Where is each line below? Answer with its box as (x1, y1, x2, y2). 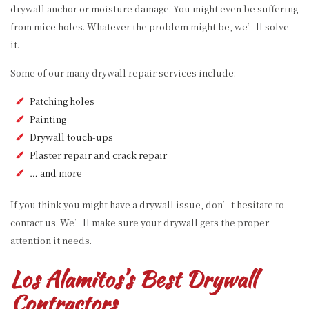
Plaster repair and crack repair (30, 148, 167, 161)
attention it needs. (10, 234, 92, 247)
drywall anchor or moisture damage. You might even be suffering (10, 2, 298, 15)
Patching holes (30, 94, 94, 108)
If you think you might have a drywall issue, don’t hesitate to (10, 198, 284, 211)
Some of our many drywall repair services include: (10, 66, 236, 79)
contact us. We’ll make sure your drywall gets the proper (10, 216, 269, 229)
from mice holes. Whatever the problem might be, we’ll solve (10, 20, 289, 33)
